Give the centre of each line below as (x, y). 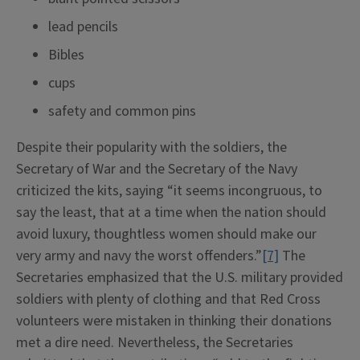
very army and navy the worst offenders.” (139, 256)
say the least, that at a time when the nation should (171, 213)
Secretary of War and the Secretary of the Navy (157, 169)
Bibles (66, 55)
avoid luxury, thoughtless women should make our (166, 234)
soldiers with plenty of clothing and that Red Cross (168, 299)
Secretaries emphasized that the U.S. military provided (180, 278)
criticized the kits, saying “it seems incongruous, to (169, 191)
